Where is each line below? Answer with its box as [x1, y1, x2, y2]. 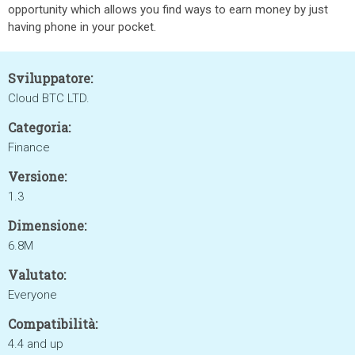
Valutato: [8, 266, 66, 283]
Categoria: [8, 119, 71, 136]
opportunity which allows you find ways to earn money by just [8, 2, 328, 17]
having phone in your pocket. [8, 20, 156, 34]
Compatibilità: [8, 315, 97, 332]
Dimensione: [8, 217, 86, 234]
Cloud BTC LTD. [8, 91, 90, 105]
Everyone [8, 288, 57, 302]
